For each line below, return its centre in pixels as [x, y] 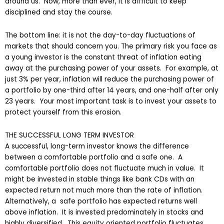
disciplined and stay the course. [59, 12]
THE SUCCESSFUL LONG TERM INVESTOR [69, 135]
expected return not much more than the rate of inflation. [105, 190]
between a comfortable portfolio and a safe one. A [94, 157]
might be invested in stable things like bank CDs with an [100, 179]
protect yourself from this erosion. [63, 112]
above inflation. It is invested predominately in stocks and [104, 212]
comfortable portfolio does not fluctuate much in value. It [104, 168]
